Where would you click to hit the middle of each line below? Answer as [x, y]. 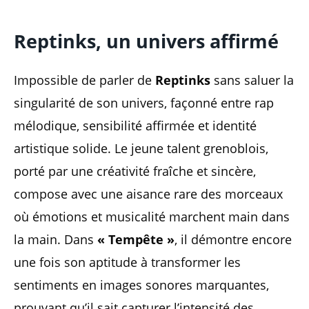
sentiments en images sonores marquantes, [141, 285]
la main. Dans [56, 240]
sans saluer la [252, 80]
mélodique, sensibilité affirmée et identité [135, 126]
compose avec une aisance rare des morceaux [148, 194]
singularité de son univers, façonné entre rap [144, 103]
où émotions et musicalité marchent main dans [152, 217]
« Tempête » [136, 240]
